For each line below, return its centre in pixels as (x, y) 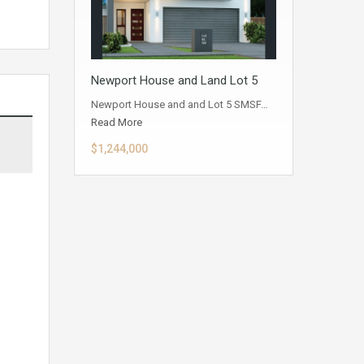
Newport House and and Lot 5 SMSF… (180, 105)
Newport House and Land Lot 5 (174, 81)
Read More (117, 123)
